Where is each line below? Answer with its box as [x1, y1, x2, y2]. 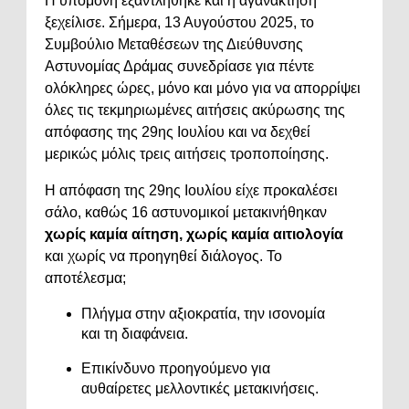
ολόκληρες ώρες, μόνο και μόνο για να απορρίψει [45, 79, 361, 96]
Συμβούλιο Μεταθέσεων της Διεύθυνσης [45, 36, 303, 52]
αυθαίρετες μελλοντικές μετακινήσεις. [81, 380, 319, 396]
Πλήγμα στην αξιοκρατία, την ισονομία [81, 305, 325, 321]
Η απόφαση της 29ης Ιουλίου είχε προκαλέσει [45, 182, 338, 198]
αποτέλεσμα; [45, 269, 126, 286]
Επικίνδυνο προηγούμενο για [81, 360, 270, 376]
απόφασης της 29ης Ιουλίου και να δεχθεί [45, 123, 310, 140]
